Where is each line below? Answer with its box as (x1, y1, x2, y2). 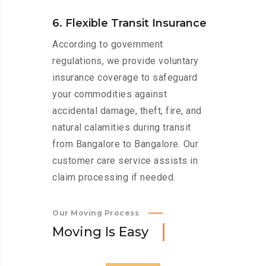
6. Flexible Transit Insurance (52, 17, 207, 30)
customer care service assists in (52, 155, 198, 167)
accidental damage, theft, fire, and (52, 105, 202, 117)
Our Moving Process (52, 208, 139, 218)
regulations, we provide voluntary (52, 55, 199, 67)
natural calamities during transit (52, 122, 191, 134)
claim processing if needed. (52, 172, 176, 183)
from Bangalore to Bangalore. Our (52, 138, 198, 150)
